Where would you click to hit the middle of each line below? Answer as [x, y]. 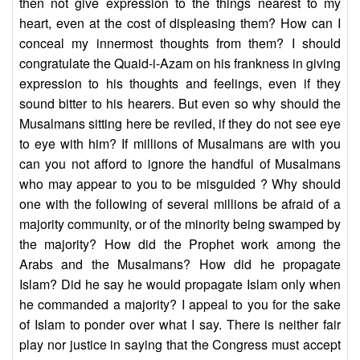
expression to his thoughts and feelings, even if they [180, 84]
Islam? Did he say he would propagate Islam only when [180, 284]
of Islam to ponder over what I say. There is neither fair [180, 325]
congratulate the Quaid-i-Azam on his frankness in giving [180, 63]
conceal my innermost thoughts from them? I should [180, 43]
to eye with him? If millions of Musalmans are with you [180, 144]
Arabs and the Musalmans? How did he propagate [180, 264]
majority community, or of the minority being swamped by [180, 224]
